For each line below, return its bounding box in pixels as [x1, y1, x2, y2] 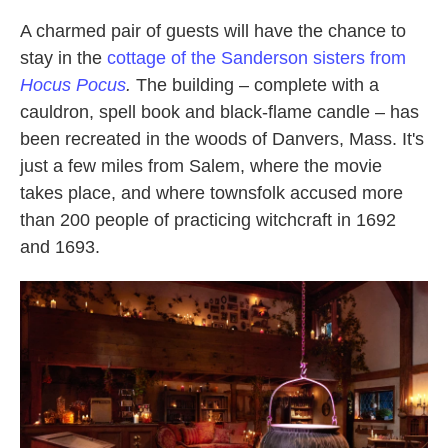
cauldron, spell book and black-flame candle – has [20, 102, 419, 122]
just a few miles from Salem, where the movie [20, 156, 382, 176]
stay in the [20, 48, 107, 68]
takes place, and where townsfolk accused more [20, 183, 403, 203]
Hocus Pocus [20, 75, 126, 95]
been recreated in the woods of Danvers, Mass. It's [20, 129, 424, 149]
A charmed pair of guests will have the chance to [20, 21, 406, 41]
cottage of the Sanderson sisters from [107, 48, 406, 68]
